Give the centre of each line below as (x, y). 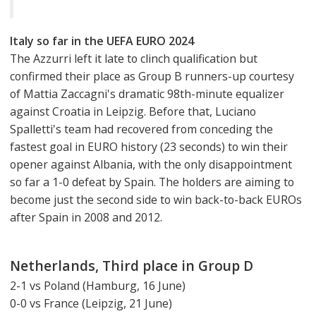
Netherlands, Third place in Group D (132, 266)
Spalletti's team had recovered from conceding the (141, 129)
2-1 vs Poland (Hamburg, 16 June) (98, 285)
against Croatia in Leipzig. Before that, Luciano (133, 111)
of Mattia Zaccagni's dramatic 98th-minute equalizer (147, 94)
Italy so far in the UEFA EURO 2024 (102, 41)
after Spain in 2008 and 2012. (86, 217)
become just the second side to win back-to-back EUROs (156, 200)
